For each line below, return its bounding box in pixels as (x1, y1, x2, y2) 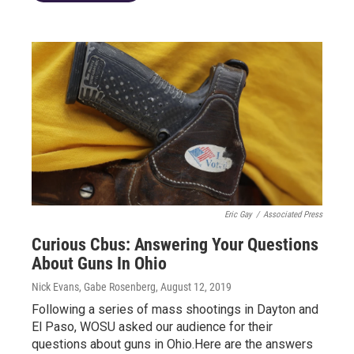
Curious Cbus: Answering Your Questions (32, 235, 318, 254)
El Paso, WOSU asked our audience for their (32, 319, 273, 334)
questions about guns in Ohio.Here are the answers (32, 337, 313, 352)
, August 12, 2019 (156, 281, 232, 293)
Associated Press (263, 209, 322, 220)
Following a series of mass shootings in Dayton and (32, 302, 318, 317)
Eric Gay (224, 209, 252, 220)
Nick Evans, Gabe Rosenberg (32, 281, 156, 293)
